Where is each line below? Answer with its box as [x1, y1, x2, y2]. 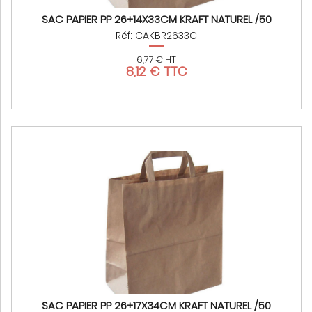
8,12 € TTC [125, 63, 187, 81]
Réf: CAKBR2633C [116, 29, 197, 43]
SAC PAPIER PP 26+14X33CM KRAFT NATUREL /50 [41, 12, 272, 27]
